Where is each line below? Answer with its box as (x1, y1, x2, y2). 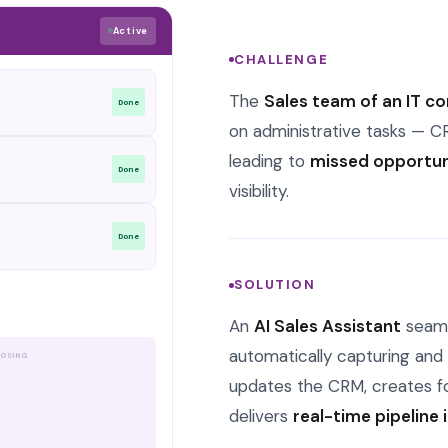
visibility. (229, 179, 290, 202)
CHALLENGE (234, 50, 329, 68)
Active (112, 24, 149, 37)
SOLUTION (234, 276, 316, 294)
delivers (229, 405, 294, 428)
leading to (229, 149, 311, 172)
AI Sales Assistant (254, 315, 402, 338)
